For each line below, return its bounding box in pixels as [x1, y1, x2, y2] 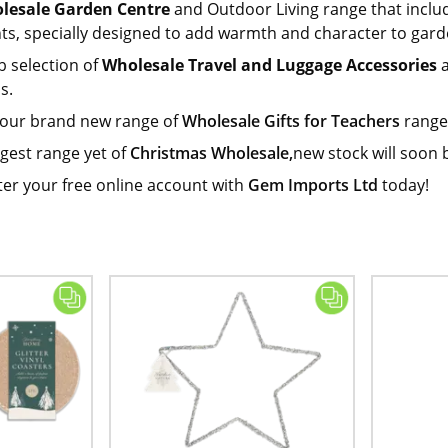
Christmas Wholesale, [130, 142, 294, 165]
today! [378, 174, 430, 197]
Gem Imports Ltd [248, 174, 379, 197]
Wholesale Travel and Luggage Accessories [102, 54, 438, 77]
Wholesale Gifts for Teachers [182, 110, 401, 133]
